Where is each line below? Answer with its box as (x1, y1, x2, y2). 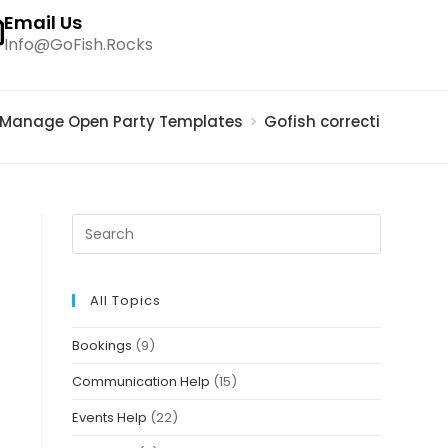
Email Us (4, 10, 82, 35)
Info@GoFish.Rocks (4, 33, 153, 56)
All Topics (90, 291, 162, 310)
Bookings (72, 336, 133, 355)
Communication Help (72, 372, 211, 391)
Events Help (72, 408, 148, 427)
